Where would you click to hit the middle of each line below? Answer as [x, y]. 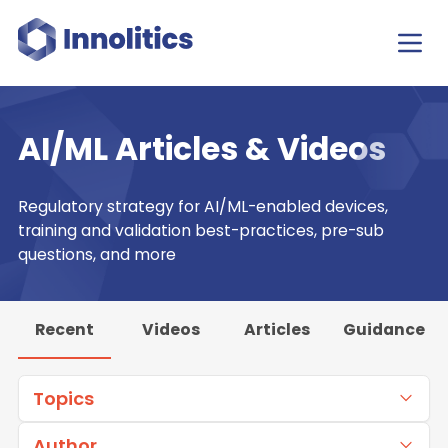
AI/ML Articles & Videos [202, 149]
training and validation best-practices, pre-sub [201, 231]
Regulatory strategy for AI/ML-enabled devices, [203, 207]
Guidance [383, 329]
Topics [63, 398]
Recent [64, 329]
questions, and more [97, 255]
